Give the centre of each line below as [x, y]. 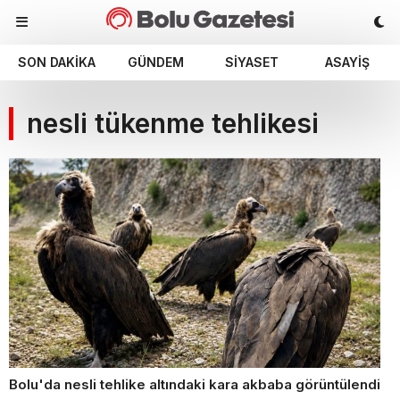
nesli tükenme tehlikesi [173, 123]
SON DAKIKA [57, 62]
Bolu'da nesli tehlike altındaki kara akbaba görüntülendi [195, 385]
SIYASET [251, 62]
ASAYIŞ [347, 62]
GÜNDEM [156, 62]
